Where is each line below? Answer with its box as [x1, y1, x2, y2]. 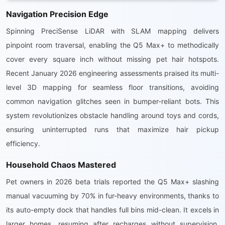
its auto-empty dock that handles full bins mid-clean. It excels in [6, 205, 219, 214]
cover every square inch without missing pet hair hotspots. [6, 55, 219, 63]
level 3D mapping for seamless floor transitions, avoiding [6, 83, 219, 91]
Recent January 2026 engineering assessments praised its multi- [6, 69, 219, 77]
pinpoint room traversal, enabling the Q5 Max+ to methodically [6, 41, 219, 49]
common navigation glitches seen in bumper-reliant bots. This [6, 97, 219, 105]
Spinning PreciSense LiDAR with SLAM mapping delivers [6, 27, 219, 35]
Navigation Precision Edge [6, 9, 108, 19]
